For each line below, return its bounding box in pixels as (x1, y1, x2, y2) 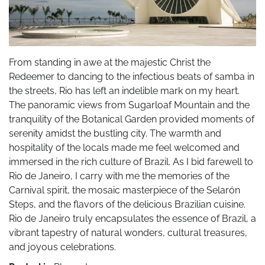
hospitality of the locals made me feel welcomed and (9, 141, 240, 153)
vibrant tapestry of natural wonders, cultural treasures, (9, 227, 247, 238)
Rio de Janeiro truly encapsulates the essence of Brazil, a (9, 212, 256, 224)
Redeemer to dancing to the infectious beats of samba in (9, 70, 254, 82)
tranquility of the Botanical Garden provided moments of (9, 113, 254, 125)
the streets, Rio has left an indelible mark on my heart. (9, 85, 240, 96)
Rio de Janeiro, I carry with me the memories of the (9, 170, 230, 182)
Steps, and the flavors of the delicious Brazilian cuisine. (9, 198, 245, 210)
